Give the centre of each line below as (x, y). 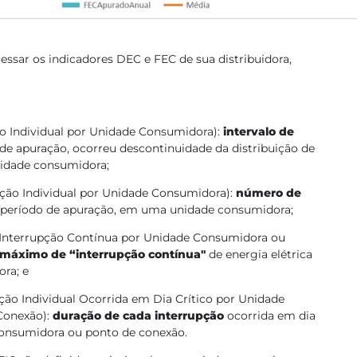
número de (269, 193)
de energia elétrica (261, 254)
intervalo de (259, 131)
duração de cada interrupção (138, 316)
